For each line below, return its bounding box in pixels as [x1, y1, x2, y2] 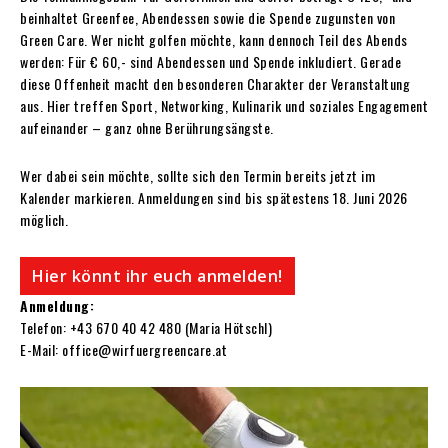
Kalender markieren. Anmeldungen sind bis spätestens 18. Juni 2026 [20, 186, 408, 208]
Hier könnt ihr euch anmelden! [32, 264, 283, 287]
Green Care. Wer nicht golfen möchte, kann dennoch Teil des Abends [20, 28, 408, 50]
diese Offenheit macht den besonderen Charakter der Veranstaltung [20, 72, 410, 94]
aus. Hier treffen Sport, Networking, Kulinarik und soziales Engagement [20, 94, 428, 116]
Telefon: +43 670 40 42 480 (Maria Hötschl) [20, 316, 272, 338]
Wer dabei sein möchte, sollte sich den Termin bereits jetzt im [20, 164, 375, 186]
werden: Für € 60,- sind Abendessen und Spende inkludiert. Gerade [20, 50, 401, 72]
